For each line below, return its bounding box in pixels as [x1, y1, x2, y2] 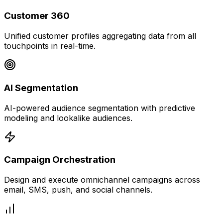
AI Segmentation [4, 82, 78, 94]
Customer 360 [4, 10, 70, 22]
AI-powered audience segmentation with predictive [4, 103, 195, 113]
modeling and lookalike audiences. [4, 112, 132, 123]
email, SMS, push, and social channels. [4, 184, 152, 195]
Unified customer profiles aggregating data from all [4, 31, 196, 41]
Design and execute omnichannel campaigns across [4, 174, 200, 185]
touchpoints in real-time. [4, 41, 96, 51]
